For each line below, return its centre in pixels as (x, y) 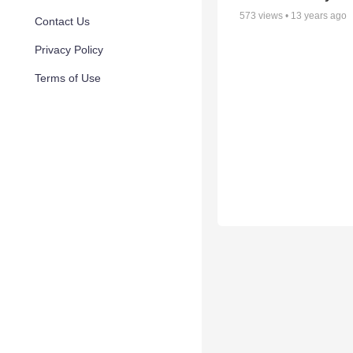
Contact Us (62, 21)
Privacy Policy (69, 50)
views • (273, 15)
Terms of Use (68, 78)
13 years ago (319, 15)
